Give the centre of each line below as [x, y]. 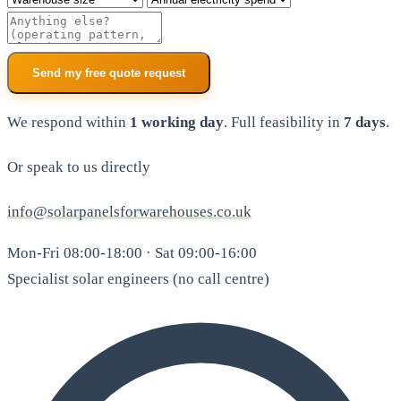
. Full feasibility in [284, 122]
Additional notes [59, 22]
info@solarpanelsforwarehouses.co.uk [129, 211]
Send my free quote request [109, 73]
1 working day [177, 122]
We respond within [68, 122]
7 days [365, 122]
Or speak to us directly [79, 167]
